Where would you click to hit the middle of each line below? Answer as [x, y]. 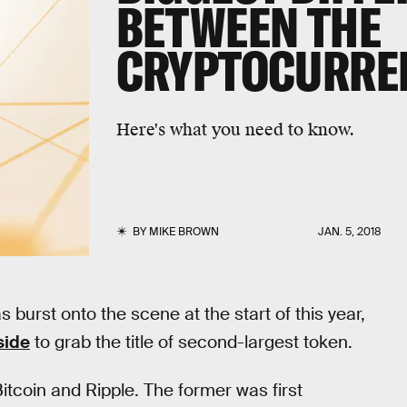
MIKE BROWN [184, 232]
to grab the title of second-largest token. [191, 342]
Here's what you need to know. [235, 130]
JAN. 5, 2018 [350, 232]
